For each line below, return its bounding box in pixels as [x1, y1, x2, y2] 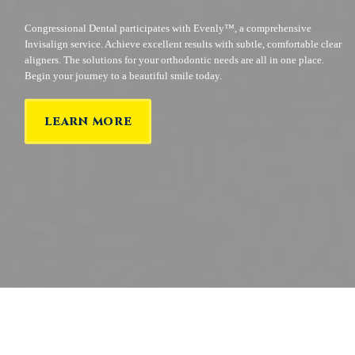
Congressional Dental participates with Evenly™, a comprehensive [25, 21, 312, 34]
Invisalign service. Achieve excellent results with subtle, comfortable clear [25, 37, 342, 50]
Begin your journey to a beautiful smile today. [25, 69, 223, 82]
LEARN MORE [44, 114, 132, 130]
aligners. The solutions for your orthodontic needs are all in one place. [25, 53, 325, 66]
